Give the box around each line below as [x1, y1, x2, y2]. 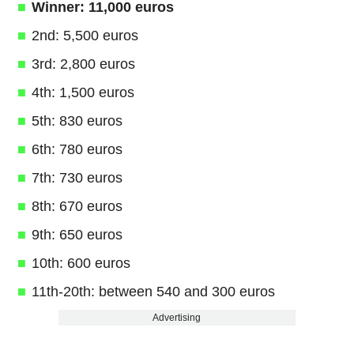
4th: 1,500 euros [31, 84, 134, 100]
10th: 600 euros [31, 254, 130, 271]
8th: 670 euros [31, 198, 122, 214]
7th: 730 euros [31, 169, 122, 186]
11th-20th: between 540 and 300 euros [31, 283, 275, 299]
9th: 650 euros [31, 226, 122, 243]
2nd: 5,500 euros [31, 27, 138, 43]
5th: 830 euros [31, 112, 122, 129]
